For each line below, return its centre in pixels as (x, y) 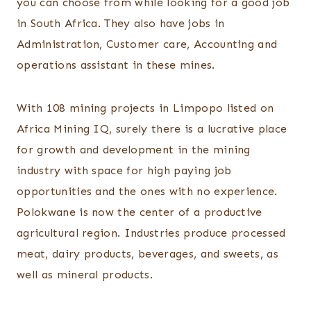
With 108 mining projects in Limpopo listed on (145, 108)
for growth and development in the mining (134, 150)
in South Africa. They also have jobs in (121, 24)
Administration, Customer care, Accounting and (147, 44)
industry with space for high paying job (124, 171)
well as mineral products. (85, 275)
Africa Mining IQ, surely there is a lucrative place (152, 129)
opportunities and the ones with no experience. (147, 192)
